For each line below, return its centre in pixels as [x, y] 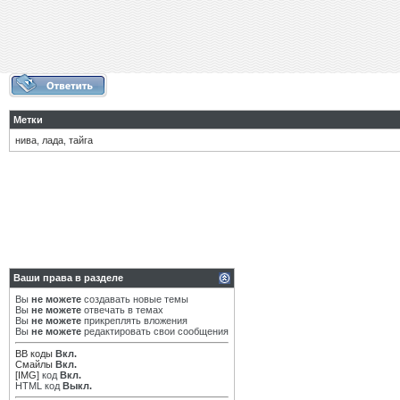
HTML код [39, 386]
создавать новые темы [135, 299]
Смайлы [34, 364]
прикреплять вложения [134, 321]
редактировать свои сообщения [155, 331]
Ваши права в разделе [68, 278]
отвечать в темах [122, 310]
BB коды [34, 354]
